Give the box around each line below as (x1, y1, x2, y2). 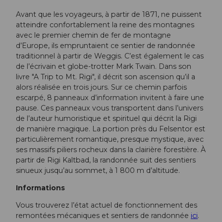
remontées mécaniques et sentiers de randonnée (16, 211, 191, 220)
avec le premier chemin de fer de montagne (16, 30, 171, 40)
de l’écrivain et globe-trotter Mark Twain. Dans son (16, 61, 191, 71)
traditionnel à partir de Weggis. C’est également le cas (16, 51, 204, 60)
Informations (16, 183, 65, 192)
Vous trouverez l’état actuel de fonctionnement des (16, 200, 197, 210)
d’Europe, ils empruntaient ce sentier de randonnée (16, 41, 195, 50)
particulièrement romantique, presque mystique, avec (16, 134, 204, 144)
